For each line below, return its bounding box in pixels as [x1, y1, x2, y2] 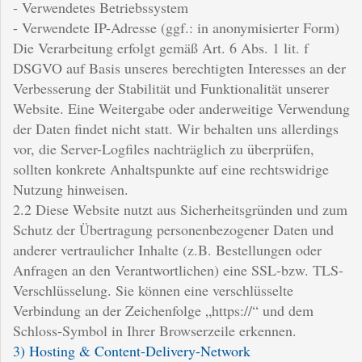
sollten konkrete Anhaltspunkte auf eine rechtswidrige [13, 158, 329, 179]
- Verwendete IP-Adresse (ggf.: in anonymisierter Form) [13, 17, 339, 37]
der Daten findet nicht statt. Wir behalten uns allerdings [13, 118, 339, 138]
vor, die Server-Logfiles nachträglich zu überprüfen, [13, 138, 314, 158]
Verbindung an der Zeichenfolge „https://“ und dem [13, 300, 314, 320]
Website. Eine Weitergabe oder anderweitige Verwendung [13, 98, 350, 118]
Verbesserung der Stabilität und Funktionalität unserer [13, 78, 329, 98]
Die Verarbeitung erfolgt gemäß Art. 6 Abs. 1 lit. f [13, 37, 309, 57]
